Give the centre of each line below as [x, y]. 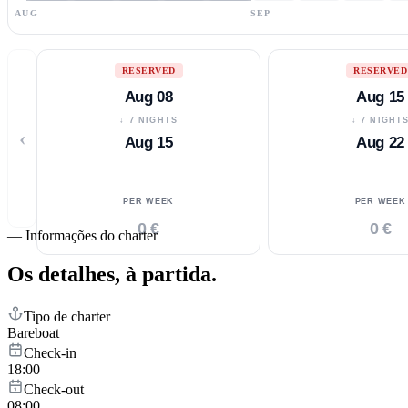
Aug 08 [148, 97]
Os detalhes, [64, 274]
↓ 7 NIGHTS [149, 120]
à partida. [171, 274]
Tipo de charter [67, 316]
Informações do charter [92, 235]
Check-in [50, 352]
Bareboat [33, 332]
